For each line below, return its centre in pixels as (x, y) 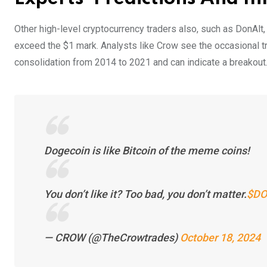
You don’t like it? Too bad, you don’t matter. (145, 194)
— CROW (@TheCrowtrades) (112, 237)
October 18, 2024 (220, 237)
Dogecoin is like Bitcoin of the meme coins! (147, 150)
